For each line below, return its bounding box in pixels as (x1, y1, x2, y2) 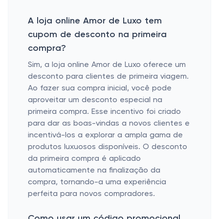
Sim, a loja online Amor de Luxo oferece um (28, 61, 186, 69)
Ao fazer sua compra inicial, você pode (28, 85, 172, 92)
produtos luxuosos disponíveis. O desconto (28, 143, 187, 151)
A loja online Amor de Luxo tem (28, 17, 162, 25)
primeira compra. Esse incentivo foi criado (28, 108, 181, 116)
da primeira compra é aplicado (28, 155, 141, 163)
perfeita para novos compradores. (28, 190, 155, 198)
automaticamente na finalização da (28, 167, 160, 175)
